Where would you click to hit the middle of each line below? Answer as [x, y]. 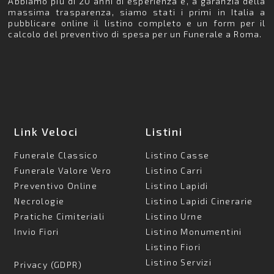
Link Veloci [46, 132]
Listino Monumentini [194, 232]
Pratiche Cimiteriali [60, 217]
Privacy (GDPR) [48, 265]
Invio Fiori [37, 232]
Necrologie [39, 201]
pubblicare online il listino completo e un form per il [137, 23]
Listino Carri [174, 171]
